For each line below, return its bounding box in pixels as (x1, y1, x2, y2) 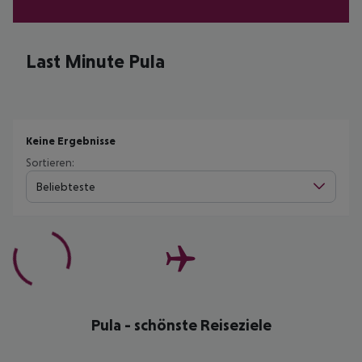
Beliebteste (36, 179, 95, 193)
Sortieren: (26, 156, 74, 169)
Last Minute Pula (26, 50, 165, 72)
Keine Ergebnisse (26, 134, 116, 147)
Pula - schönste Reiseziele (90, 316, 271, 334)
